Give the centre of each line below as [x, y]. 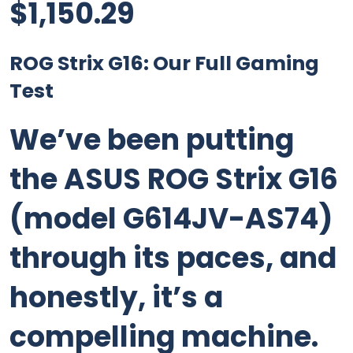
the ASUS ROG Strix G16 [174, 179]
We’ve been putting [152, 140]
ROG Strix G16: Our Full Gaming [164, 63]
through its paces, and [173, 258]
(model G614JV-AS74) [171, 219]
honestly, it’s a [116, 297]
